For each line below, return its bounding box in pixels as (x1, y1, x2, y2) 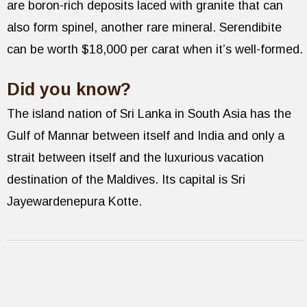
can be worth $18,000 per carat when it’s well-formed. (7, 42, 303, 56)
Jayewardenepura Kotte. (7, 194, 142, 208)
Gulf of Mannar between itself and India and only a (7, 128, 284, 143)
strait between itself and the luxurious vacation (7, 150, 264, 164)
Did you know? (7, 79, 131, 99)
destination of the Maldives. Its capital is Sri (7, 172, 245, 186)
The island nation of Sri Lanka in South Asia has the (7, 106, 291, 121)
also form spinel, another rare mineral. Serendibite (7, 20, 282, 34)
